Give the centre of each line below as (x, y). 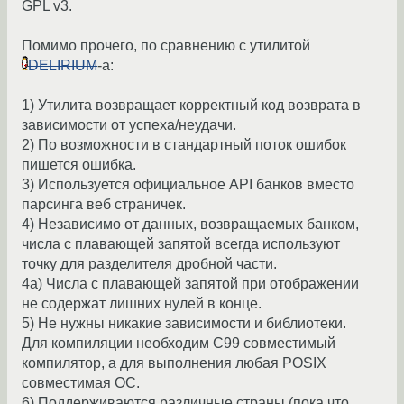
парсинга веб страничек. (104, 205)
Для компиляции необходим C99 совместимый (179, 344)
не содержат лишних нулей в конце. (142, 304)
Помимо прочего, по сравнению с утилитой (166, 46)
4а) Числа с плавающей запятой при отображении (190, 284)
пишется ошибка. (79, 165)
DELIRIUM (63, 66)
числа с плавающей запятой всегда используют (181, 244)
